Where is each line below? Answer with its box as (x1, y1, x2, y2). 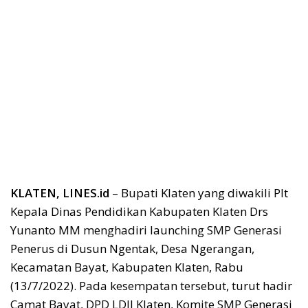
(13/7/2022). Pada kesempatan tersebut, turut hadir (10, 277, 292, 294)
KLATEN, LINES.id (10, 184, 109, 201)
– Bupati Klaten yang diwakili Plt (109, 184, 288, 201)
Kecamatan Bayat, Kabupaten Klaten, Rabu (10, 258, 243, 275)
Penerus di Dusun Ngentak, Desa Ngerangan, (10, 240, 254, 256)
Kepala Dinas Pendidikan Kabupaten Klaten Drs (10, 203, 268, 219)
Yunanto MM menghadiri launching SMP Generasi (10, 221, 282, 238)
